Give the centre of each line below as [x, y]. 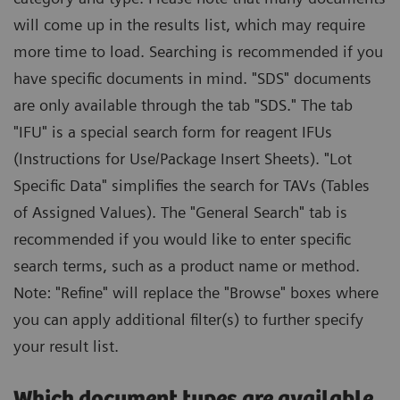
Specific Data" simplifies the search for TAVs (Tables [192, 185]
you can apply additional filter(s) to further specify [188, 319]
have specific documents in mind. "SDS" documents [192, 78]
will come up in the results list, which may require [189, 24]
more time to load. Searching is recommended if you [198, 51]
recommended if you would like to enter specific [182, 238]
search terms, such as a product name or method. [187, 265]
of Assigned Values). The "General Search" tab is [180, 212]
